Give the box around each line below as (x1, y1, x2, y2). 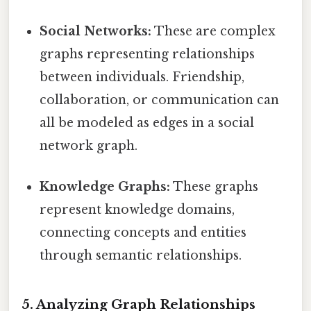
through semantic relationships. (40, 247, 242, 263)
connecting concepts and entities (40, 224, 247, 240)
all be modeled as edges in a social (40, 115, 255, 131)
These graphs (170, 178, 259, 194)
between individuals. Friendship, (40, 69, 245, 85)
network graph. (40, 137, 138, 153)
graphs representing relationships (40, 46, 255, 62)
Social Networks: (40, 23, 152, 39)
